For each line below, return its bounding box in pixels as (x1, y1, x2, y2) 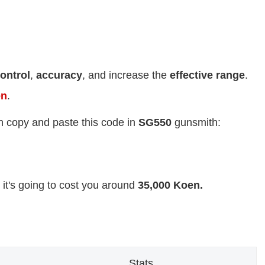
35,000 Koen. (138, 179, 203, 192)
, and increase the (82, 69, 170, 82)
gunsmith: (174, 117, 221, 129)
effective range (170, 69, 245, 82)
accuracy (36, 69, 82, 82)
